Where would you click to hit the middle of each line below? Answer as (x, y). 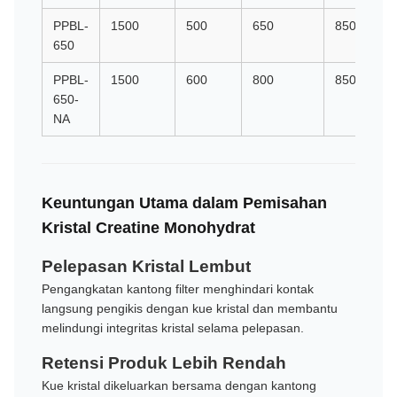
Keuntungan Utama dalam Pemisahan (184, 203)
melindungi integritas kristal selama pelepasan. (173, 328)
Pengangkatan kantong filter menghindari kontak (178, 289)
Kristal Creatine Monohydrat (148, 228)
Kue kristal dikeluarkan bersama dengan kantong (179, 386)
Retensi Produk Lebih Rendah (164, 363)
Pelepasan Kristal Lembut (146, 267)
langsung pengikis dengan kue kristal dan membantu (190, 309)
